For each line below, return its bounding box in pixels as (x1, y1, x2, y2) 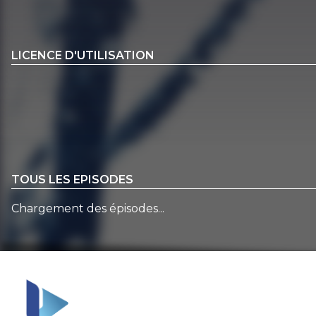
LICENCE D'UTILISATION (11, 48, 154, 62)
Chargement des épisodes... (11, 201, 164, 215)
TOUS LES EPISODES (11, 172, 133, 186)
